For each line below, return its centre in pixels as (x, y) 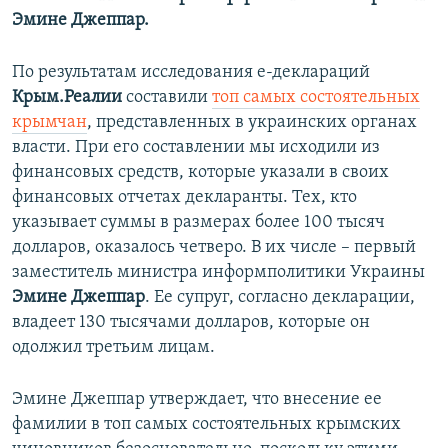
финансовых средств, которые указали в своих (200, 173)
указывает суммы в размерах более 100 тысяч (198, 223)
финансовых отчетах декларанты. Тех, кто (184, 198)
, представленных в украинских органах (252, 123)
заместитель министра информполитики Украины (218, 273)
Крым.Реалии (67, 98)
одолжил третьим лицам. (113, 348)
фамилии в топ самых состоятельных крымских (206, 425)
